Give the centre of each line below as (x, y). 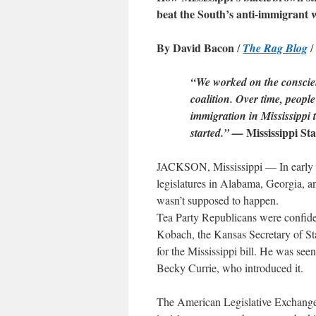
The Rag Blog (275, 48)
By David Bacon (195, 48)
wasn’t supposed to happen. (218, 200)
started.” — (218, 133)
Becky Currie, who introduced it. (230, 268)
